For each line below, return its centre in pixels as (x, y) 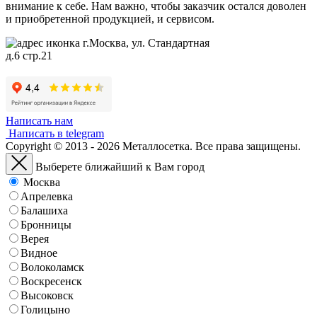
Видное (39, 253)
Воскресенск (51, 281)
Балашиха (44, 210)
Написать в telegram (55, 133)
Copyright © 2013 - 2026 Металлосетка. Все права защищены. (153, 146)
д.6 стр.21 (29, 55)
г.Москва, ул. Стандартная (145, 42)
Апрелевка (47, 196)
